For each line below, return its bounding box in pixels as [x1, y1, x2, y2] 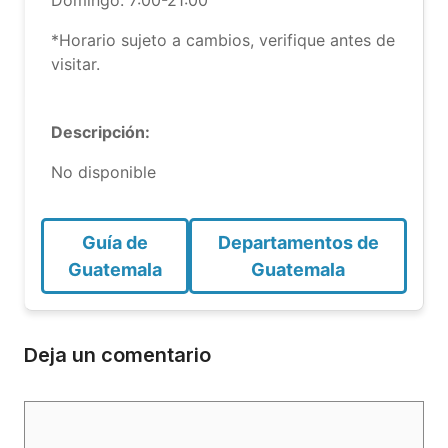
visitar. [51, 54, 100, 74]
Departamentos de [217, 232, 379, 253]
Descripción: [51, 122, 150, 142]
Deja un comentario [24, 343, 211, 367]
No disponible [51, 162, 156, 182]
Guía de [82, 232, 149, 253]
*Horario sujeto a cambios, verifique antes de [51, 30, 395, 50]
